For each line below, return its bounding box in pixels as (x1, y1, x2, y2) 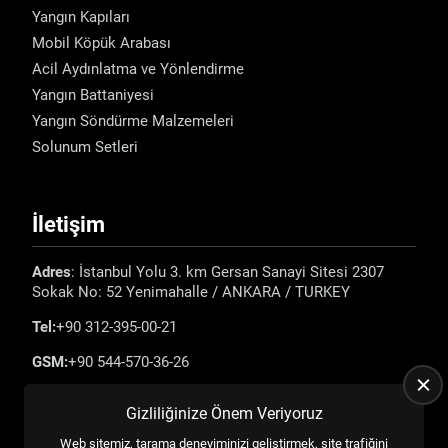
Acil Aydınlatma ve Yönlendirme (32, 59, 244, 78)
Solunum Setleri (32, 137, 138, 156)
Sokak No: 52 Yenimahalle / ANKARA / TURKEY (32, 282, 350, 301)
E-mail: (32, 387, 79, 406)
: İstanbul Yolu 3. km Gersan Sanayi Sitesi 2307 (71, 262, 384, 281)
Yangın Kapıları (32, 7, 130, 26)
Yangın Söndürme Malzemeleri (32, 111, 234, 130)
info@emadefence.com (79, 387, 234, 406)
